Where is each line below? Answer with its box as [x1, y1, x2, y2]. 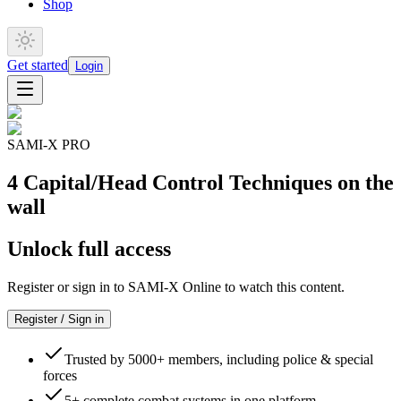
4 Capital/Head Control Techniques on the [7, 170, 394, 194]
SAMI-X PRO [7, 137, 90, 152]
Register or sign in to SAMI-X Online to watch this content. [7, 278, 345, 294]
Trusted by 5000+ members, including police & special [64, 351, 373, 367]
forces [43, 367, 77, 383]
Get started [7, 57, 68, 73]
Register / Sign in [14, 311, 104, 326]
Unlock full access [7, 236, 171, 260]
